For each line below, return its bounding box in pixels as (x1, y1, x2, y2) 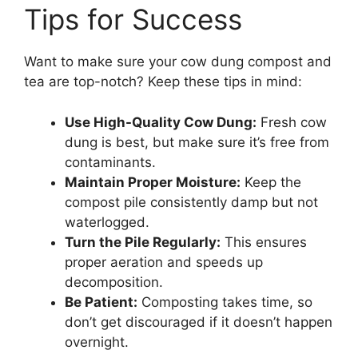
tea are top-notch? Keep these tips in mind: (24, 74, 302, 89)
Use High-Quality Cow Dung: (65, 113, 257, 130)
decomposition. (65, 273, 163, 290)
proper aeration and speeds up (65, 253, 263, 270)
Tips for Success (24, 2, 242, 36)
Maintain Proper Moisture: (65, 173, 241, 190)
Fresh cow (257, 113, 327, 130)
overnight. (65, 333, 129, 350)
